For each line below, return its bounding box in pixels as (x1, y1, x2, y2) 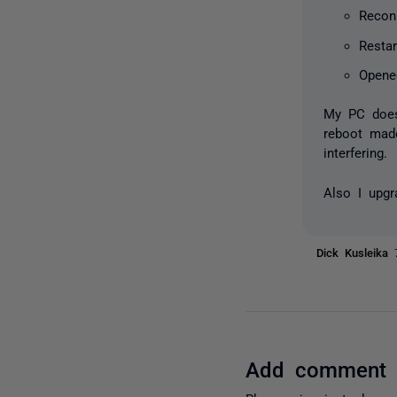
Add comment (245, 357, 387, 380)
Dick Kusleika (316, 246, 395, 259)
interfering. (323, 145, 388, 160)
